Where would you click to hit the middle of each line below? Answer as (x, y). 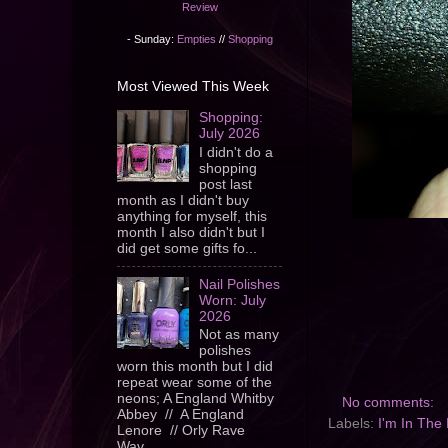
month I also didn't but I (191, 232)
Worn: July (233, 300)
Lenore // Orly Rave (181, 431)
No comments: (389, 403)
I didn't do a (236, 152)
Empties (196, 38)
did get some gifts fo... (187, 248)
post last (226, 184)
